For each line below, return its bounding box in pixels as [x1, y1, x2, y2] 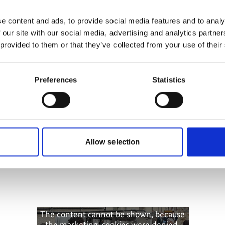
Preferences [34, 75, 77, 84]
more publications [79, 8, 146, 19]
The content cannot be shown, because [40, 209, 185, 220]
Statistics [152, 75, 185, 84]
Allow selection [85, 137, 140, 146]
